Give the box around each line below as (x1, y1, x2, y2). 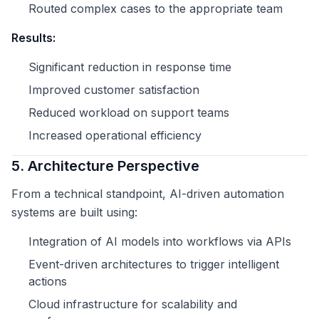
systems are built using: (11, 205, 137, 220)
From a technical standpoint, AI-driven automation (11, 187, 284, 202)
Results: (11, 31, 56, 46)
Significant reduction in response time (28, 60, 231, 75)
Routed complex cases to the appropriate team (28, 1, 283, 16)
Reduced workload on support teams (28, 105, 229, 120)
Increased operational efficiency (28, 128, 202, 143)
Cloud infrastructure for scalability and (28, 297, 237, 312)
